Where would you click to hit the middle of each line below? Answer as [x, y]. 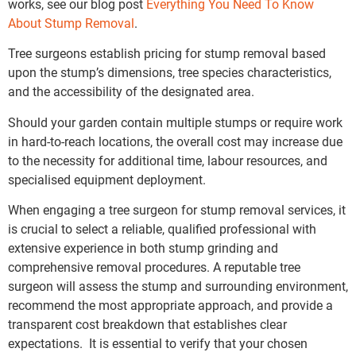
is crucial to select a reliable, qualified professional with [162, 229]
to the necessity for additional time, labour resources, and [168, 161]
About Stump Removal [71, 23]
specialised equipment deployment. [107, 180]
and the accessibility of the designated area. [131, 92]
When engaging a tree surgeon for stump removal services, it [177, 210]
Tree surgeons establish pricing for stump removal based [167, 54]
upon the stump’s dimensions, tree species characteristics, [170, 73]
